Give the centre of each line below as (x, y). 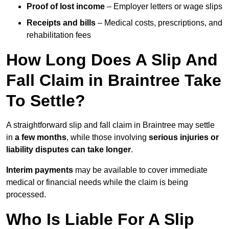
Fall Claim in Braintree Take (114, 81)
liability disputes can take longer (68, 150)
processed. (26, 195)
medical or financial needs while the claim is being (97, 182)
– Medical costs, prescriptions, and (159, 23)
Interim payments (40, 170)
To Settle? (46, 101)
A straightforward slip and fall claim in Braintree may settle (110, 125)
